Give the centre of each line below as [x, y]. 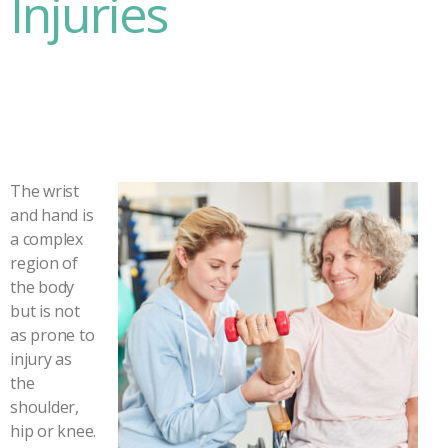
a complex [46, 238]
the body [42, 286]
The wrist [44, 190]
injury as [41, 358]
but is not [45, 310]
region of [44, 262]
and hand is [52, 214]
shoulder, [44, 406]
